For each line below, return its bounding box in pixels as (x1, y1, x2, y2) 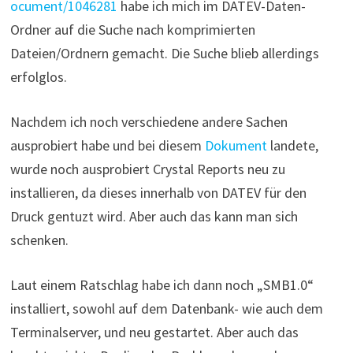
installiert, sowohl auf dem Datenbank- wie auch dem (9, 299, 323, 318)
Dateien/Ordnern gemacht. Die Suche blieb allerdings (9, 43, 319, 62)
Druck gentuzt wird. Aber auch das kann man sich (9, 206, 298, 225)
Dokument (204, 136, 267, 154)
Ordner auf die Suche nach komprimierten (9, 20, 255, 39)
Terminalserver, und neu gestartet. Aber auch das (9, 322, 299, 341)
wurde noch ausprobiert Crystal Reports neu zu (9, 159, 285, 178)
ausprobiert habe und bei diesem (9, 136, 205, 154)
